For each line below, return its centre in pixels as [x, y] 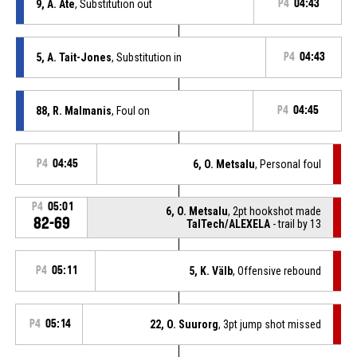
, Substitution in [146, 57]
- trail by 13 [296, 224]
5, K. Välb [211, 271]
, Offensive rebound [277, 271]
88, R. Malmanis [73, 110]
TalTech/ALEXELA [229, 224]
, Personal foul [288, 164]
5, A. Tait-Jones [73, 57]
